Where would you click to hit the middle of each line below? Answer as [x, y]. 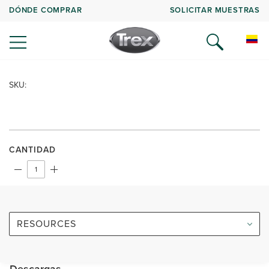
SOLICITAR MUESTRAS [215, 10]
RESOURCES [47, 224]
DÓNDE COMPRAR [46, 10]
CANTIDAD [32, 150]
